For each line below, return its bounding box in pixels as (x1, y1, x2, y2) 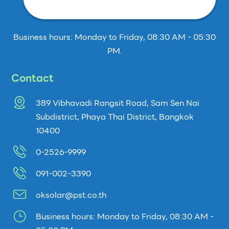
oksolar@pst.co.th (35, 189, 106, 202)
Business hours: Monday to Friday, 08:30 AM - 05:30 (13, 31, 216, 44)
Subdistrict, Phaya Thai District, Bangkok (35, 110, 194, 124)
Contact (11, 70, 54, 87)
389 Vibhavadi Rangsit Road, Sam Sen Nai (35, 97, 199, 110)
